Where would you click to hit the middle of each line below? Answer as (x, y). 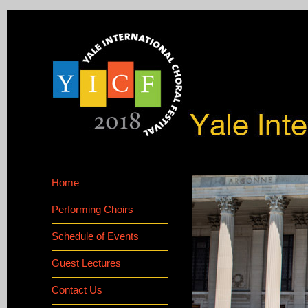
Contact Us (77, 290)
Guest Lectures (86, 263)
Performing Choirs (92, 209)
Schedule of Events (95, 236)
